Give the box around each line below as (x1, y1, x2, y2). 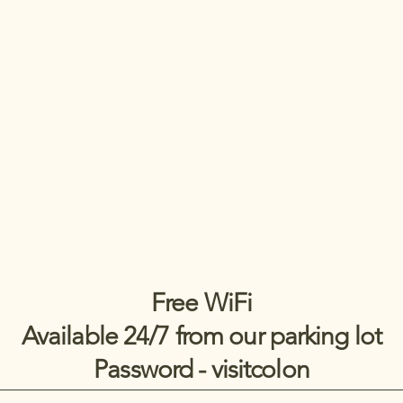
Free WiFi (150, 288, 253, 318)
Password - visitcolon (94, 354, 309, 384)
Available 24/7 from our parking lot (21, 321, 382, 351)
